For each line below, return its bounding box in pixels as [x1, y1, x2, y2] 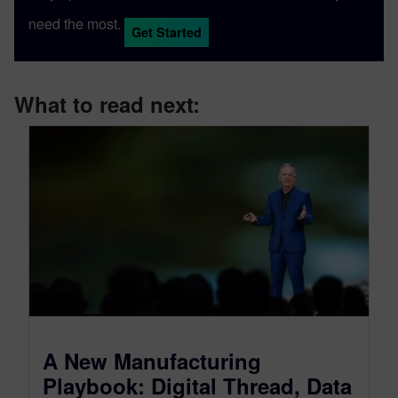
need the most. [28, 12, 121, 34]
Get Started [131, 22, 202, 41]
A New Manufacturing [43, 346, 261, 377]
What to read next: [14, 88, 200, 119]
